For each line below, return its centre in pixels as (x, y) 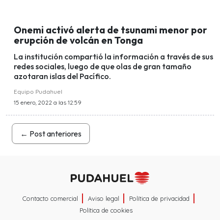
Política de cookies (106, 210)
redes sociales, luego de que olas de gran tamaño (103, 66)
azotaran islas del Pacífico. (62, 76)
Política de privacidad (159, 199)
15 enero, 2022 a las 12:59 (48, 102)
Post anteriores (55, 133)
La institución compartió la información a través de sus (113, 56)
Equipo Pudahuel (38, 91)
